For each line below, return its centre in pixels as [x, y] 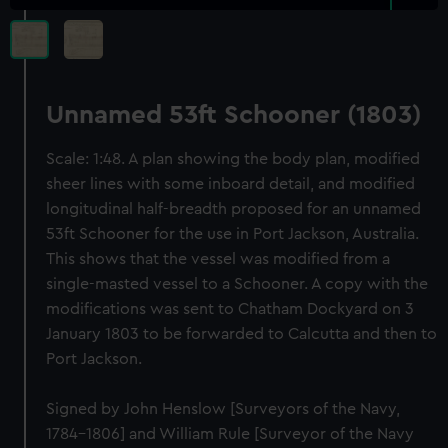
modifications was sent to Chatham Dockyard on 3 [230, 309]
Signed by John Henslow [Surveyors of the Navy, [223, 409]
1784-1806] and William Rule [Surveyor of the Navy [230, 434]
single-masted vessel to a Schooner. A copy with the [237, 284]
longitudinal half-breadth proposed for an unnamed [234, 209]
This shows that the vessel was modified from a [218, 259]
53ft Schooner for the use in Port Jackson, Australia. [233, 234]
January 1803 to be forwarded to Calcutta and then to [242, 334]
